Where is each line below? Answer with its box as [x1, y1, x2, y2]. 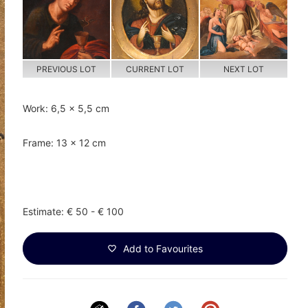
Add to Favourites [120, 243, 203, 255]
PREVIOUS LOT [36, 64, 96, 75]
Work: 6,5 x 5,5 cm [22, 102, 109, 115]
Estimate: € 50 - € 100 [22, 206, 124, 218]
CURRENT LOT [125, 64, 184, 75]
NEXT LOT [223, 64, 264, 75]
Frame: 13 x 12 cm [22, 137, 106, 149]
